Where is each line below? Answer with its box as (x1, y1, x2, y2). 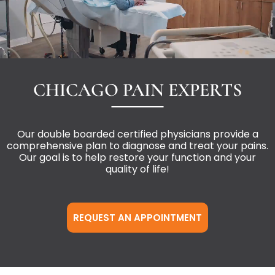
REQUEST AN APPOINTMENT (73, 211, 202, 225)
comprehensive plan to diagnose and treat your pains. (7, 138, 268, 153)
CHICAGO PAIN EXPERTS (33, 79, 242, 102)
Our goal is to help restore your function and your (19, 150, 256, 165)
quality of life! (106, 161, 169, 176)
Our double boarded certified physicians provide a (17, 126, 258, 141)
